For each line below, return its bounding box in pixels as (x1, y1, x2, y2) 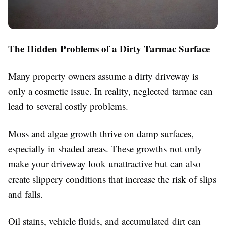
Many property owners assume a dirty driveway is (8, 69, 198, 82)
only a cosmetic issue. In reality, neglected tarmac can (8, 84, 213, 97)
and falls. (8, 187, 43, 200)
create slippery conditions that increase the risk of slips (8, 172, 216, 185)
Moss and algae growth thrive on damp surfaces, (8, 127, 194, 140)
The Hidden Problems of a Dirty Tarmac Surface (8, 41, 210, 55)
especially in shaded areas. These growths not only (8, 142, 202, 155)
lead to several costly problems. (8, 99, 128, 112)
